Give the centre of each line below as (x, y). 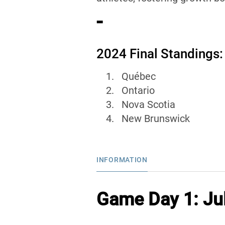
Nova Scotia (148, 104)
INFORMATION (122, 160)
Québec (139, 76)
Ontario (138, 90)
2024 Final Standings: (160, 54)
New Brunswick (156, 119)
